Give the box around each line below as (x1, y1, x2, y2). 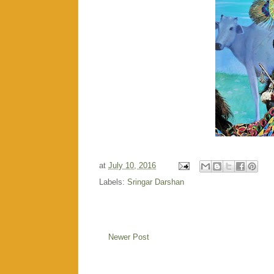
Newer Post (108, 232, 149, 242)
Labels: (99, 177, 127, 187)
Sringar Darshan (127, 177, 184, 187)
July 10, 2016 (108, 160, 156, 170)
